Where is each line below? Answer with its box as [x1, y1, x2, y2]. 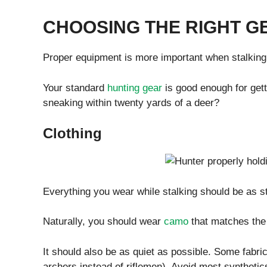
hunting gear [107, 82, 162, 94]
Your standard [43, 82, 107, 94]
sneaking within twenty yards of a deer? [43, 97, 219, 108]
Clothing [43, 125, 102, 142]
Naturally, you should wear [43, 216, 164, 228]
